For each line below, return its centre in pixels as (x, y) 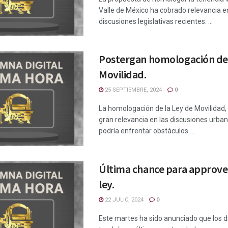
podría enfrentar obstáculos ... (147, 131)
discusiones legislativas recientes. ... (156, 21)
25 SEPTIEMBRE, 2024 (133, 90)
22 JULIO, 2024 (123, 200)
